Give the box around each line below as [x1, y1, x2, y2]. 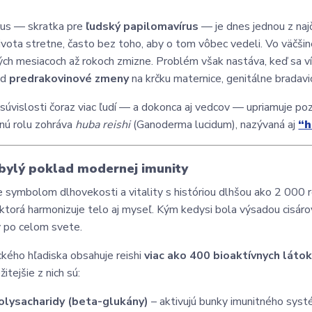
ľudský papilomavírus [86, 19, 199, 34]
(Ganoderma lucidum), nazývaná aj [130, 117, 299, 132]
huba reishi [75, 117, 131, 132]
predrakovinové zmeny [9, 71, 130, 86]
